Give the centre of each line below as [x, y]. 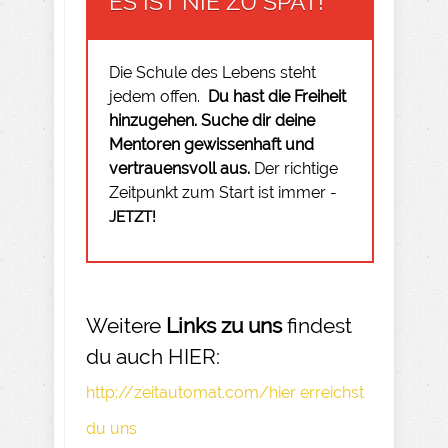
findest [317, 325]
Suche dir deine [256, 120]
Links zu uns [224, 325]
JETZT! [132, 216]
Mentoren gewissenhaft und [211, 144]
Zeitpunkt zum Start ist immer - [223, 192]
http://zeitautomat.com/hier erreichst [225, 392]
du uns [111, 428]
